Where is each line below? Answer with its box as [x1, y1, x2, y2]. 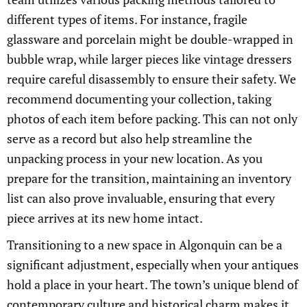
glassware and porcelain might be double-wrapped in [7, 31, 293, 48]
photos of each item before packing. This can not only [7, 110, 297, 127]
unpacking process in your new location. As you [7, 150, 262, 167]
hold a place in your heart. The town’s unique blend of [7, 276, 298, 293]
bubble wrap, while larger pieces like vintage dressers [7, 51, 292, 68]
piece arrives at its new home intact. [7, 210, 203, 227]
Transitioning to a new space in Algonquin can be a [7, 236, 282, 254]
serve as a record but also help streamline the [7, 130, 252, 147]
